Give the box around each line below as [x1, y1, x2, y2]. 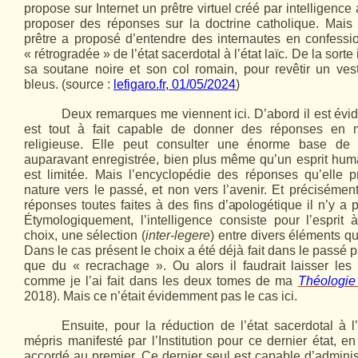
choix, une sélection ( [24, 229, 146, 242]
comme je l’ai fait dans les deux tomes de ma [24, 274, 298, 288]
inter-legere [145, 229, 211, 242]
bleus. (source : [24, 78, 113, 91]
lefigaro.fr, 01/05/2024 [113, 78, 236, 91]
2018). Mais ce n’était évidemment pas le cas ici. [24, 289, 297, 303]
